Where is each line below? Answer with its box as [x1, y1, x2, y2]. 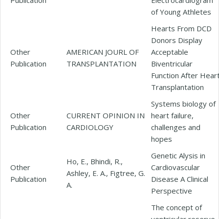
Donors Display [151, 35, 202, 45]
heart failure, [151, 110, 194, 120]
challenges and [151, 122, 200, 132]
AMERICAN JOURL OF [66, 46, 139, 57]
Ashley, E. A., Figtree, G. [66, 168, 145, 178]
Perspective [151, 185, 192, 196]
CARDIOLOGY [66, 122, 113, 132]
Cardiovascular [151, 162, 200, 172]
